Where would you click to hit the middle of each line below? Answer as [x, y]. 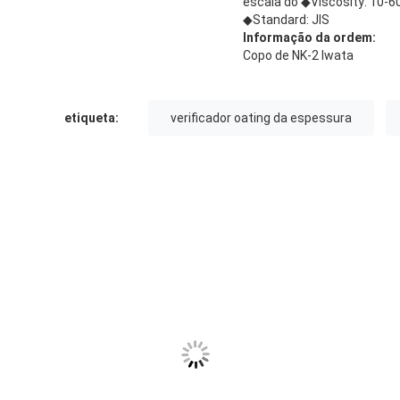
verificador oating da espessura [261, 117]
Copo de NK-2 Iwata [298, 55]
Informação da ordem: [309, 37]
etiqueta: [92, 117]
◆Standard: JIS [286, 19]
